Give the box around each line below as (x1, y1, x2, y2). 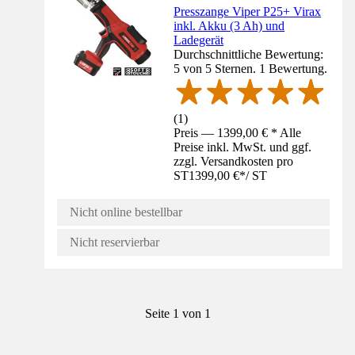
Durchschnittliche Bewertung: (174, 48, 324, 62)
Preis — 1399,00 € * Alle (174, 126, 302, 140)
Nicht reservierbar (70, 235, 159, 250)
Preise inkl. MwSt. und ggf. (174, 140, 312, 155)
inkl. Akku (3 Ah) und (174, 19, 285, 33)
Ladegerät (174, 33, 224, 48)
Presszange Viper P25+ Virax (174, 5, 322, 19)
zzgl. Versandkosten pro (174, 155, 294, 169)
